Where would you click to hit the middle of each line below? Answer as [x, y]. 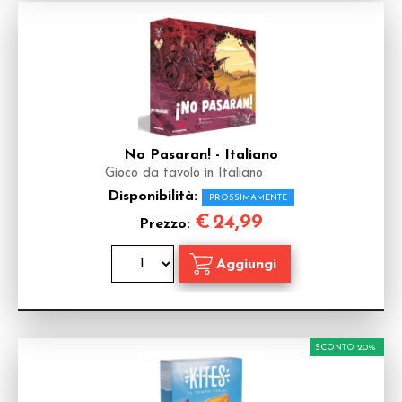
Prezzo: [167, 224]
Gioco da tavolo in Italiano [184, 174]
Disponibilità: [155, 197]
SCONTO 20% [345, 348]
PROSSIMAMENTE [248, 198]
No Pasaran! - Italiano [201, 155]
